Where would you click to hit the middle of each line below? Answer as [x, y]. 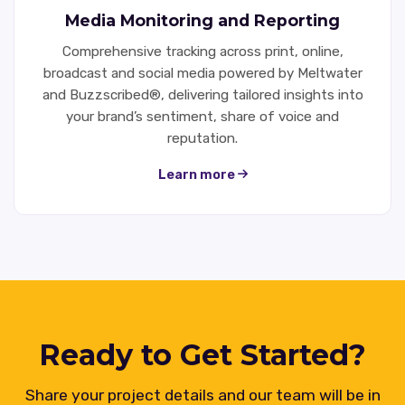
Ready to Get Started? [202, 354]
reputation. [202, 138]
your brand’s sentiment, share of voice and [202, 116]
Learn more [198, 174]
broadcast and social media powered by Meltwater [202, 73]
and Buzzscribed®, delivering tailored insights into [202, 94]
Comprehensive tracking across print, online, [202, 51]
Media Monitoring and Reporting [202, 20]
